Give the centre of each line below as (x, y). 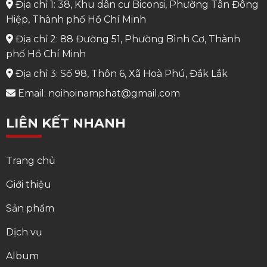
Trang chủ (30, 161)
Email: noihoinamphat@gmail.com (97, 93)
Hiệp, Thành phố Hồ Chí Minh (76, 19)
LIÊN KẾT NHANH (66, 123)
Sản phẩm (30, 209)
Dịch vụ (24, 232)
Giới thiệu (28, 185)
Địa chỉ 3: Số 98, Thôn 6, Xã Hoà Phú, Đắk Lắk (120, 73)
